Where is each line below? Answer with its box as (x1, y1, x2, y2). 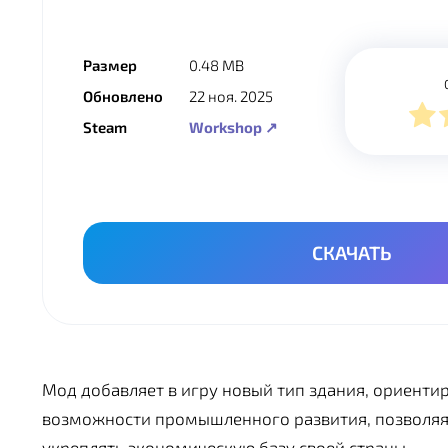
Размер (83, 56, 137, 75)
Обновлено (83, 87, 163, 106)
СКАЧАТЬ (312, 241, 392, 265)
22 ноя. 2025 (188, 87, 273, 106)
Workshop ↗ (188, 118, 278, 137)
